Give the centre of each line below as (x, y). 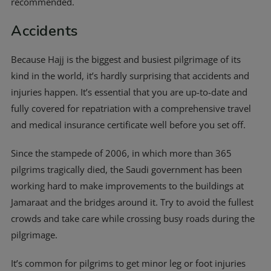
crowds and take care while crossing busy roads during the (133, 218)
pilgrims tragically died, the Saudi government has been (126, 169)
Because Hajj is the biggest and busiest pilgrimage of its (126, 59)
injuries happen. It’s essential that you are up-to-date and (129, 92)
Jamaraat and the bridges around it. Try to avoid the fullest (132, 202)
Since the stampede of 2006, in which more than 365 (121, 153)
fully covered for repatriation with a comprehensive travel (131, 108)
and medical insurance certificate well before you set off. (128, 125)
